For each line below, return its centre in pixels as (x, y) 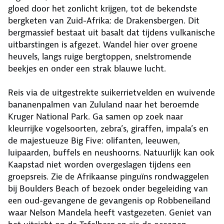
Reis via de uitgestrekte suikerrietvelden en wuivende (111, 92)
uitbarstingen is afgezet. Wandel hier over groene (103, 44)
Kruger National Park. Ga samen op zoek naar (95, 116)
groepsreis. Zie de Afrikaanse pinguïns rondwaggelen (108, 176)
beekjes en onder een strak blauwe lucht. (88, 68)
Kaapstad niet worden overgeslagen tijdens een (99, 164)
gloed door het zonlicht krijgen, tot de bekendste (102, 8)
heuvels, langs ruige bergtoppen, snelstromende (100, 56)
